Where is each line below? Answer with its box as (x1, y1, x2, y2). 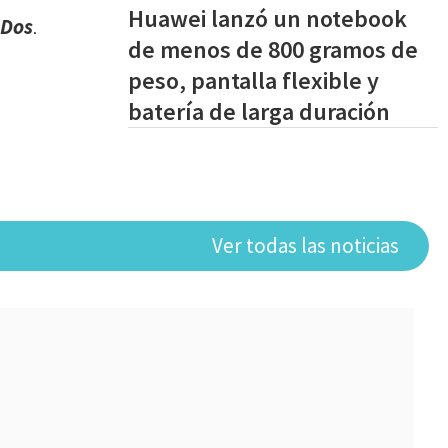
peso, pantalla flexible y (128, 65, 379, 96)
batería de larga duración (128, 96, 390, 127)
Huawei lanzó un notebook (128, 3, 407, 34)
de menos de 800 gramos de (128, 34, 418, 65)
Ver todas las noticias (212, 232, 399, 259)
